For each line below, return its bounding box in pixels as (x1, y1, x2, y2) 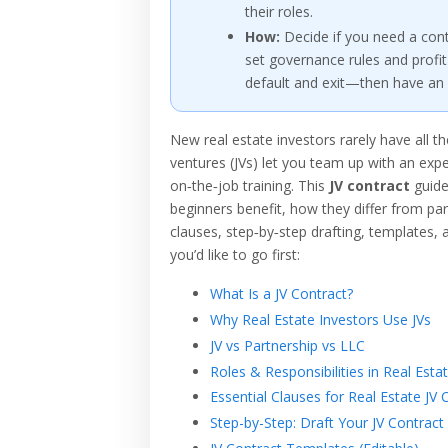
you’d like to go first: (170, 245, 300, 265)
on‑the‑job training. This (170, 176, 329, 196)
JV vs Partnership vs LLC (210, 335, 365, 355)
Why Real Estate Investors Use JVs (210, 309, 431, 329)
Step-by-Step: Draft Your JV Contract (210, 413, 444, 433)
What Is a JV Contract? (210, 284, 353, 304)
